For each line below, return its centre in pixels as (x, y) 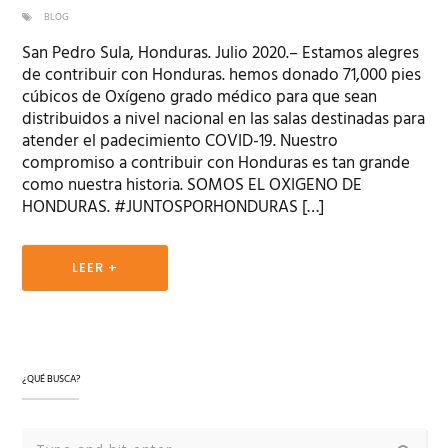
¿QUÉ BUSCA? (52, 379)
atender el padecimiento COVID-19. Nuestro (180, 142)
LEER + (95, 268)
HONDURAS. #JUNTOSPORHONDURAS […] (173, 208)
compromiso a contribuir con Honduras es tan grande (216, 164)
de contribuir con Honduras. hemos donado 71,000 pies (222, 76)
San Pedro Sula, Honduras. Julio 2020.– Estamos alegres (221, 54)
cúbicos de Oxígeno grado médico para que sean (200, 98)
